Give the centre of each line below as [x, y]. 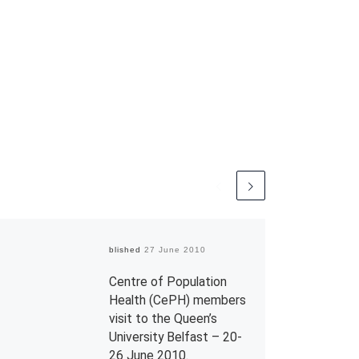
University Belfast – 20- [176, 337]
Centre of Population [168, 281]
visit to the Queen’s [163, 318]
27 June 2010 [175, 249]
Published [121, 249]
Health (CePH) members [178, 300]
